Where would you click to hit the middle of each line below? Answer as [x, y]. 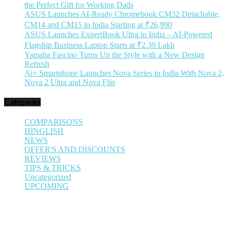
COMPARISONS [54, 122]
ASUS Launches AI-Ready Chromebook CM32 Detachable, [122, 14]
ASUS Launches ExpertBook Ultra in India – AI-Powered [118, 34]
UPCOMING [47, 186]
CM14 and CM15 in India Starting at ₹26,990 [98, 24]
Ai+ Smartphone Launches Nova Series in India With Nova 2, [124, 73]
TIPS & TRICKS [53, 168]
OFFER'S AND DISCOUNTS [75, 150]
